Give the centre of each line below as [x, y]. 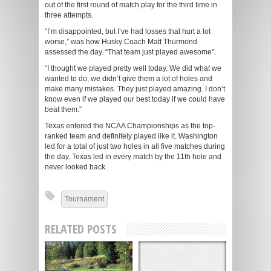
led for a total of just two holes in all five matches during [135, 146]
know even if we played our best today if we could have [135, 99]
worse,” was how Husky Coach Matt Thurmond [121, 41]
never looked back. [76, 167]
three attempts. [69, 15]
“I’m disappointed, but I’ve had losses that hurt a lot [128, 31]
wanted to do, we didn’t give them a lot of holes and [129, 78]
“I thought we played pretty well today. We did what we [133, 68]
